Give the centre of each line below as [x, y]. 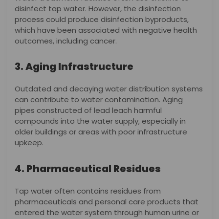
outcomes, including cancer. [66, 41]
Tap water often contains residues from [88, 191]
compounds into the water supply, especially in [100, 121]
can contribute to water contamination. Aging [99, 100]
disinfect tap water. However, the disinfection [98, 8]
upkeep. [29, 143]
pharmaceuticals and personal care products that [107, 201]
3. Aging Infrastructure [74, 67]
